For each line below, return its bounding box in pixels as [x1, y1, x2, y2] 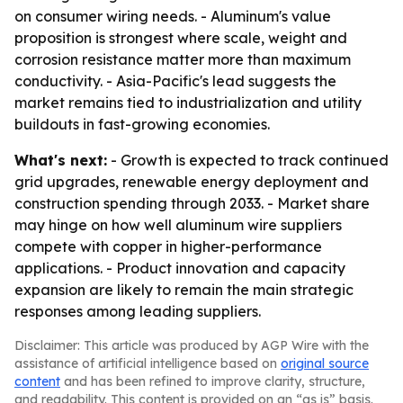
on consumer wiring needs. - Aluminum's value [14, 7, 331, 25]
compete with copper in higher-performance [14, 237, 322, 255]
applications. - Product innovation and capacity [14, 259, 345, 277]
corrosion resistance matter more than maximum [14, 50, 351, 68]
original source [281, 355, 369, 372]
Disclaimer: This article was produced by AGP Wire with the [14, 337, 369, 354]
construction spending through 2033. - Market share [14, 194, 370, 212]
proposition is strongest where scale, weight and [14, 29, 347, 47]
